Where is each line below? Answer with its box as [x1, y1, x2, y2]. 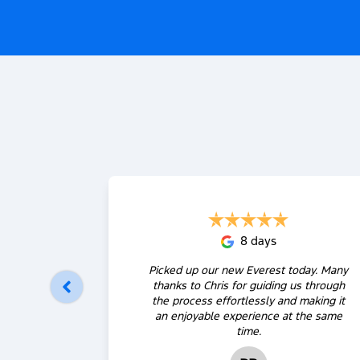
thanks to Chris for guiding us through [152, 278, 345, 293]
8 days [239, 233, 276, 249]
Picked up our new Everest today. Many [149, 263, 349, 278]
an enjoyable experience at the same [154, 309, 342, 324]
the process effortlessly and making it [152, 293, 346, 309]
